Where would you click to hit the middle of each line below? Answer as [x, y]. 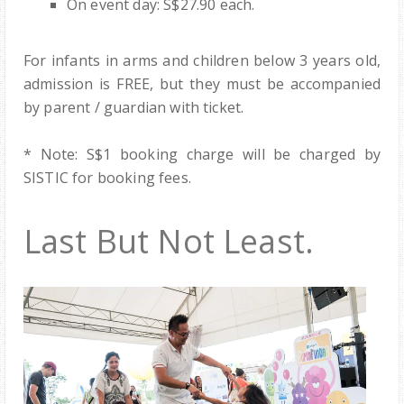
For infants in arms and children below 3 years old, [202, 61]
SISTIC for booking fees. [107, 178]
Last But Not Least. [169, 242]
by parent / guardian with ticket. [134, 108]
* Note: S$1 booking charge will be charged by [202, 155]
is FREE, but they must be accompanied [240, 84]
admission [62, 84]
